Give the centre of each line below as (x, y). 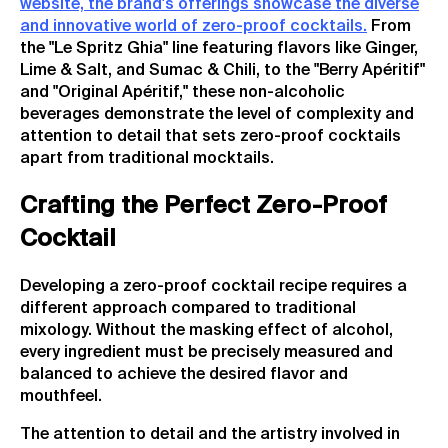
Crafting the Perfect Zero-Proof (203, 206)
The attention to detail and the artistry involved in (210, 435)
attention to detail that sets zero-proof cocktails (210, 137)
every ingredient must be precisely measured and (206, 353)
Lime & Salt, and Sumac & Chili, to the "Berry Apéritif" (222, 71)
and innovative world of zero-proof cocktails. (193, 27)
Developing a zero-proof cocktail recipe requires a (213, 287)
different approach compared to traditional (188, 309)
